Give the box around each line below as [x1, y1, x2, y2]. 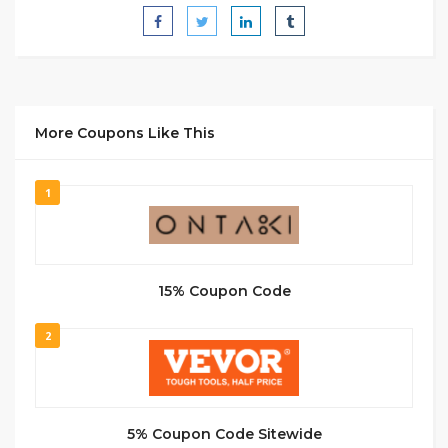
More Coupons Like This [35, 124, 215, 142]
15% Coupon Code [157, 282, 291, 300]
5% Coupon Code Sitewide [126, 425, 322, 443]
